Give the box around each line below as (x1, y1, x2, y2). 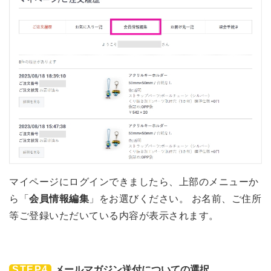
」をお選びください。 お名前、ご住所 (89, 194, 261, 204)
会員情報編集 (29, 194, 89, 204)
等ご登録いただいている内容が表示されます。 (9, 211, 219, 221)
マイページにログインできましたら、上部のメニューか (9, 177, 259, 188)
